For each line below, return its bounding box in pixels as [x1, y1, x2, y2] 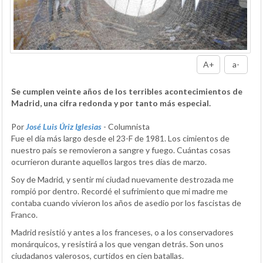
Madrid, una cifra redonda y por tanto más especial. [11, 97, 211, 108]
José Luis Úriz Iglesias [26, 121, 102, 131]
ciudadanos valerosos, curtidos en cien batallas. [11, 250, 184, 261]
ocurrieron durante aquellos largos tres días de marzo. [11, 156, 207, 167]
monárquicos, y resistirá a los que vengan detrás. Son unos [11, 238, 224, 249]
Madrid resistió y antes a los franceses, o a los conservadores [11, 227, 234, 237]
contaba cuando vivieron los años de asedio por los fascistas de [11, 197, 241, 208]
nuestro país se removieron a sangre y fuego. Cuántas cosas [11, 144, 231, 155]
